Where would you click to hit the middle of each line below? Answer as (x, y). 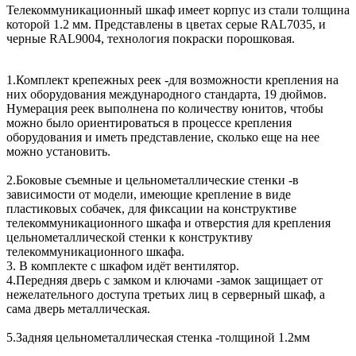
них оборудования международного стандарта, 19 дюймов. (166, 95)
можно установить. (58, 152)
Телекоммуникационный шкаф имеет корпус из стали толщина (178, 10)
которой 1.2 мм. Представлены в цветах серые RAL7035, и (166, 25)
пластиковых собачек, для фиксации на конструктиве (151, 209)
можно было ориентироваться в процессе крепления (149, 123)
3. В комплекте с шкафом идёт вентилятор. (123, 266)
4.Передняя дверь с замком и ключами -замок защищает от (164, 281)
